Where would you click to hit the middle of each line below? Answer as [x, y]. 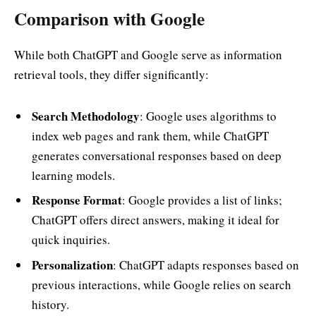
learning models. [73, 175]
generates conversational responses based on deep [157, 155]
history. [50, 304]
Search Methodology [86, 116]
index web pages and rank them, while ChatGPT [150, 135]
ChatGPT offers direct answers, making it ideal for [156, 220]
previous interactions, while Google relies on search [162, 284]
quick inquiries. [71, 240]
